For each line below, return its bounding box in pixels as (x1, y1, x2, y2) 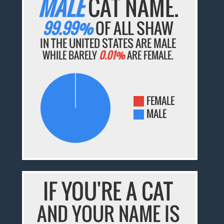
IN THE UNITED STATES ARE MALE (40, 34, 176, 51)
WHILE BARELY (42, 47, 99, 62)
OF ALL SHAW (92, 16, 174, 39)
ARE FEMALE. (125, 47, 174, 62)
